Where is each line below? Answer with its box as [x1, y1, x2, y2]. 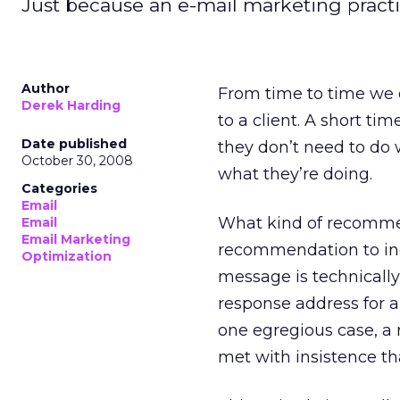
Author [21, 80, 70, 96]
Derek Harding [21, 97, 121, 113]
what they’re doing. [218, 164, 372, 184]
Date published [21, 136, 127, 152]
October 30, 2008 [21, 153, 133, 169]
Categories [21, 180, 97, 196]
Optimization [21, 248, 112, 264]
